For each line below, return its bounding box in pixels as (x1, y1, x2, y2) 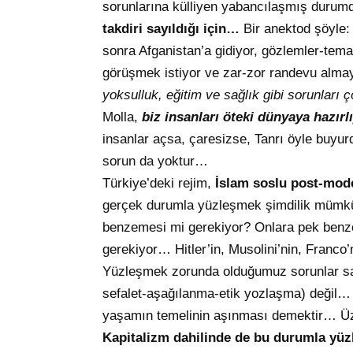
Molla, (102, 110, 142, 125)
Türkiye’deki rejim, (102, 176, 215, 191)
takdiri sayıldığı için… (102, 21, 240, 37)
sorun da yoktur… (102, 154, 208, 169)
